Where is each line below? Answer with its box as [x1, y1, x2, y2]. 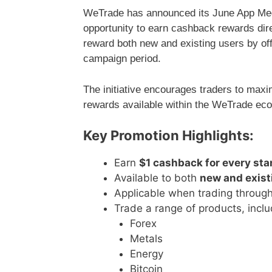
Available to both [114, 172, 200, 185]
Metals [129, 233, 163, 245]
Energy [129, 248, 163, 260]
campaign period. [83, 53, 161, 65]
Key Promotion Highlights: [83, 127, 254, 144]
